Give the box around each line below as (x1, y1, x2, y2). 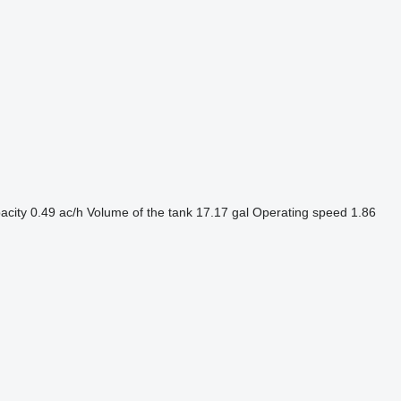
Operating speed (252, 204, 347, 219)
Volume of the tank (86, 204, 192, 219)
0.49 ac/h (30, 204, 83, 219)
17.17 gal (195, 204, 249, 219)
